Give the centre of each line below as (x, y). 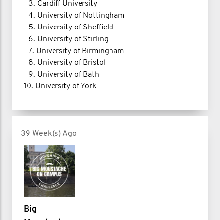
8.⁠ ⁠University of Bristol (65, 63)
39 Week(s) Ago (49, 133)
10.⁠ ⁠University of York (60, 86)
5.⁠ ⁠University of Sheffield (69, 27)
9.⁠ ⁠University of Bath (61, 74)
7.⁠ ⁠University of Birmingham (74, 51)
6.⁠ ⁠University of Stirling (66, 39)
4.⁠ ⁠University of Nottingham (74, 15)
